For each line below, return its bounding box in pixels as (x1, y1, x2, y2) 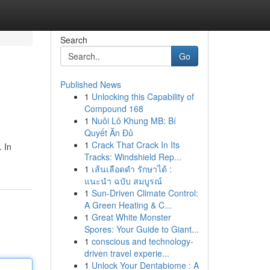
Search (60, 34, 87, 46)
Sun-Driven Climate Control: (91, 187, 198, 199)
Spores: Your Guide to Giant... (84, 223, 199, 235)
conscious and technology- (91, 235, 193, 247)
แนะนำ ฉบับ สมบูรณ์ (84, 175, 162, 187)
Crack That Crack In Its (91, 139, 180, 151)
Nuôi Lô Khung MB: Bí (91, 115, 176, 127)
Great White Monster (91, 211, 171, 223)
